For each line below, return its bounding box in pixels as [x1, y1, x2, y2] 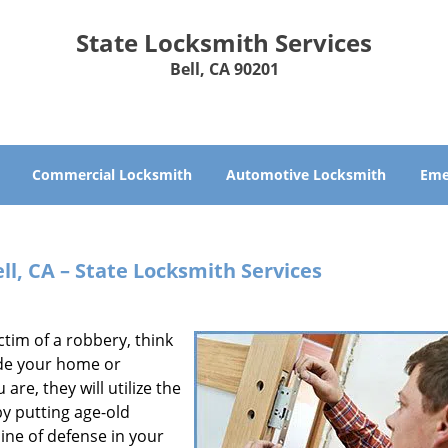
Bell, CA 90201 [169, 58, 279, 80]
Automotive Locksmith [226, 165, 386, 184]
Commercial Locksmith [32, 165, 192, 184]
